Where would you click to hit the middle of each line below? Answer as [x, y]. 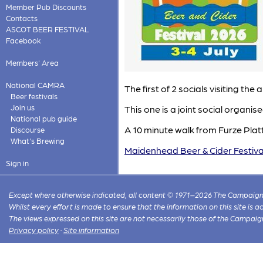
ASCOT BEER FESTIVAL [47, 29]
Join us [22, 107]
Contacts [21, 18]
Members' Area [32, 63]
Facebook [23, 40]
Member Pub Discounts [46, 7]
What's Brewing [37, 141]
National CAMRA [35, 85]
